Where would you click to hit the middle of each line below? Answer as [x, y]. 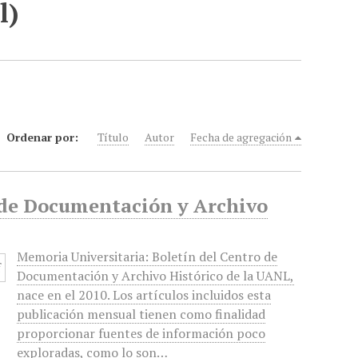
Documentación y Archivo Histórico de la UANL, [156, 276]
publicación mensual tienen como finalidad [141, 314]
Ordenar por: [44, 137]
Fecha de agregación [241, 137]
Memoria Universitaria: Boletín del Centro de [147, 257]
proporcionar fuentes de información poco [141, 333]
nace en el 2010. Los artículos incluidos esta [144, 295]
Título [113, 137]
